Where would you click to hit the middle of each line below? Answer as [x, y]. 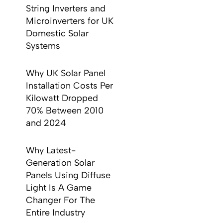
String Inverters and [66, 8]
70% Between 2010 [65, 111]
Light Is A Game [59, 188]
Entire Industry [56, 213]
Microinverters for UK [70, 21]
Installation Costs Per [70, 86]
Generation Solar [60, 163]
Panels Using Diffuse [68, 175]
